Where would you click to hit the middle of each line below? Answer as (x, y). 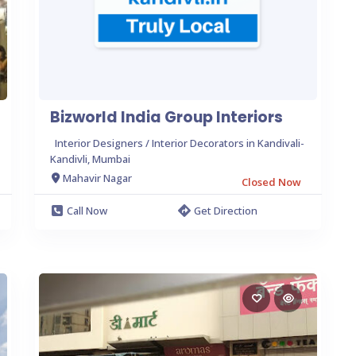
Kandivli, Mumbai (90, 159)
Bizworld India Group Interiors (166, 117)
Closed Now (271, 182)
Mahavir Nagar (97, 178)
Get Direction (226, 210)
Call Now (87, 210)
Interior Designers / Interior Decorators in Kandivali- (180, 143)
